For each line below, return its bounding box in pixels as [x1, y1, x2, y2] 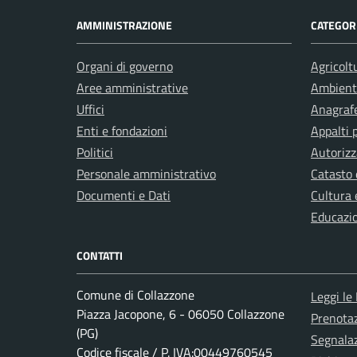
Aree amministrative [76, 78, 188, 97]
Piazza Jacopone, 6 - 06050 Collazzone [76, 304, 284, 324]
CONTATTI [76, 247, 123, 264]
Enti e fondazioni [76, 121, 167, 140]
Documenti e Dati [76, 186, 171, 205]
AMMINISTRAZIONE [76, 17, 172, 33]
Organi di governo [76, 57, 173, 76]
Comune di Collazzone [76, 285, 194, 304]
